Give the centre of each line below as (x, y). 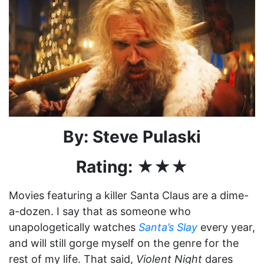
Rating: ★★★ (132, 166)
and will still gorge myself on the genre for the (124, 243)
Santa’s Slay (168, 227)
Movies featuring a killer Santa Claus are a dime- (129, 195)
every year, (226, 227)
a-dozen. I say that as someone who (100, 211)
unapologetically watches (74, 227)
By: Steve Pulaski (132, 136)
